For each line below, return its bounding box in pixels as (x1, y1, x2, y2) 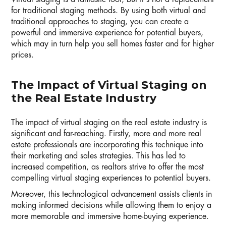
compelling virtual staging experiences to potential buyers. (11, 174, 211, 183)
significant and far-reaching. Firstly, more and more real (11, 130, 201, 138)
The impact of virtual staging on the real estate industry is (11, 119, 207, 127)
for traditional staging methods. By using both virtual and (11, 7, 206, 15)
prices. (11, 51, 34, 60)
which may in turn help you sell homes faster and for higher (11, 40, 214, 48)
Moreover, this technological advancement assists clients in (11, 190, 212, 199)
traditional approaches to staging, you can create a (11, 18, 189, 26)
